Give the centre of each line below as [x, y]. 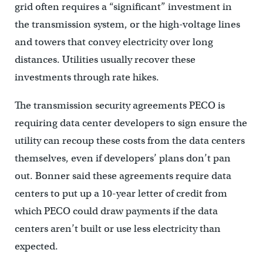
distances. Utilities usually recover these [105, 59]
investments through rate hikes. [87, 77]
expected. [36, 246]
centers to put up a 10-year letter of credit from [121, 193]
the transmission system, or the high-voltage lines [127, 24]
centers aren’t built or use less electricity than [117, 228]
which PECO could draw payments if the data [116, 211]
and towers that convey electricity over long [114, 42]
